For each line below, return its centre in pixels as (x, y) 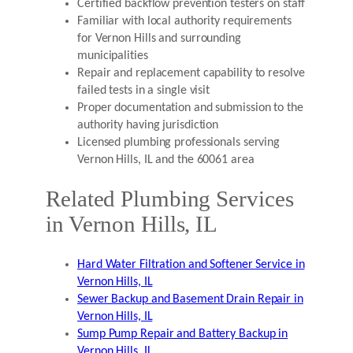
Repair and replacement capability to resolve (191, 73)
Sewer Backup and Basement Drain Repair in (190, 300)
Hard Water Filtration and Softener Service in (191, 265)
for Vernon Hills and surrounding (159, 38)
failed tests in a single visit (143, 90)
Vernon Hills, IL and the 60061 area (166, 160)
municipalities (113, 56)
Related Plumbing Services (170, 199)
